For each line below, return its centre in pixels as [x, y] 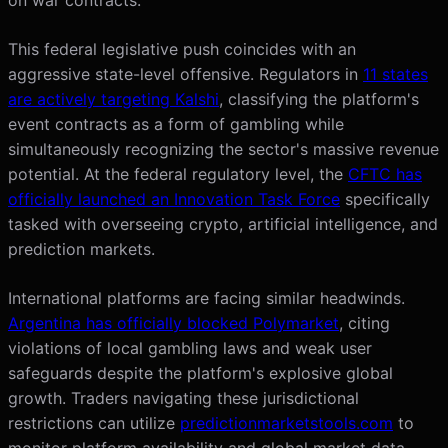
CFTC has [385, 173]
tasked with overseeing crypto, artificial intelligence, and [223, 223]
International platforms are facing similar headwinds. [206, 297]
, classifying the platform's [319, 98]
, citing [364, 322]
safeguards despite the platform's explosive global [200, 372]
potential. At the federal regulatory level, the [178, 173]
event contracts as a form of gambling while [176, 123]
